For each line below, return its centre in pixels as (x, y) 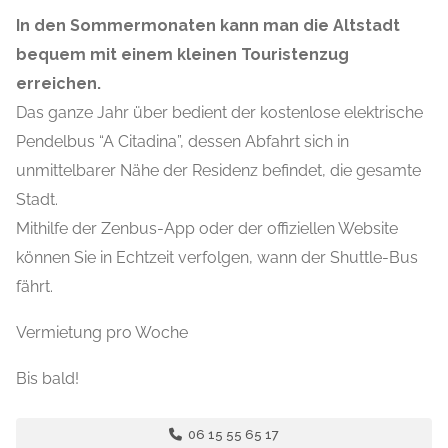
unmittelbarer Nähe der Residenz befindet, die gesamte (218, 171)
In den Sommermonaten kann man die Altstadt (208, 26)
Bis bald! (47, 379)
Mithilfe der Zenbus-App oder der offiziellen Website (207, 229)
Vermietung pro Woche (102, 333)
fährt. (34, 287)
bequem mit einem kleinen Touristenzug (182, 55)
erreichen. (58, 84)
